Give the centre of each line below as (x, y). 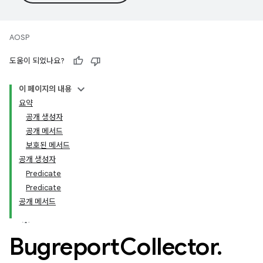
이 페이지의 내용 (45, 89)
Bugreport (65, 247)
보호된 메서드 (48, 145)
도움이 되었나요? (37, 61)
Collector (168, 247)
